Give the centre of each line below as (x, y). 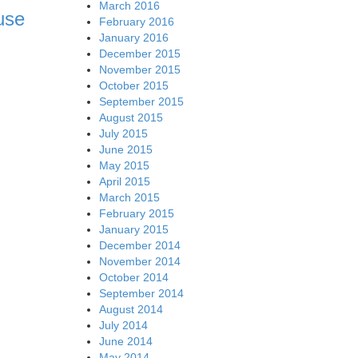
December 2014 (139, 245)
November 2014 (139, 261)
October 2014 (133, 277)
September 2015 (141, 101)
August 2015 (131, 117)
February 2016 (136, 21)
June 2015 (125, 149)
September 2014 (141, 293)
